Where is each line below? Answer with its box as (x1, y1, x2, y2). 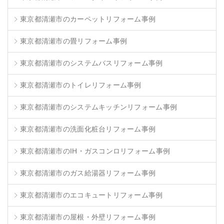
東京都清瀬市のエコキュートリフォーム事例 (20, 190, 163, 199)
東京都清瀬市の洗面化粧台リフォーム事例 (20, 124, 156, 133)
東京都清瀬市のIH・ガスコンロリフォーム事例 (20, 146, 170, 155)
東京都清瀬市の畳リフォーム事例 (20, 36, 127, 45)
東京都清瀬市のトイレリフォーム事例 (20, 80, 141, 89)
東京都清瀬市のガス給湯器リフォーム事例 (20, 168, 156, 177)
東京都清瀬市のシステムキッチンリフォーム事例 (20, 102, 177, 111)
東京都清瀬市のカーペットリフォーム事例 (20, 14, 156, 23)
